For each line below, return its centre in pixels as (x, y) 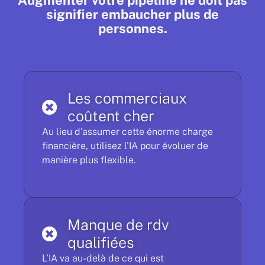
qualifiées (101, 243)
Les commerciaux (127, 98)
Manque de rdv (118, 225)
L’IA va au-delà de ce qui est (103, 258)
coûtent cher (111, 116)
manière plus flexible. (89, 160)
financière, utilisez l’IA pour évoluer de (125, 146)
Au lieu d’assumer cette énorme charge (127, 132)
